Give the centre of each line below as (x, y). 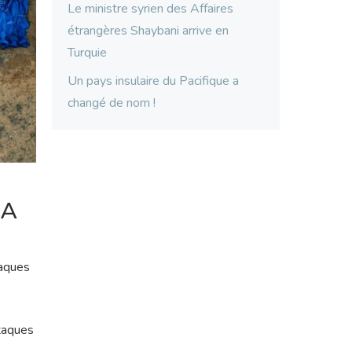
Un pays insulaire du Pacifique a (153, 81)
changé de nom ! (112, 103)
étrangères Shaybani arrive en (148, 31)
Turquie (87, 53)
